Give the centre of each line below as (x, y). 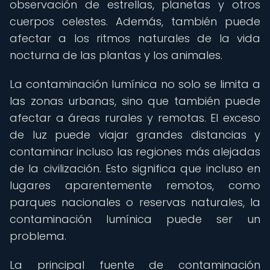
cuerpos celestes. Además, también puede (135, 21)
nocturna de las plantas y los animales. (116, 55)
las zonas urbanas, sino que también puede (135, 101)
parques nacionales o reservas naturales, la (135, 202)
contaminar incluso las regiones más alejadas (135, 152)
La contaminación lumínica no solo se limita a (135, 84)
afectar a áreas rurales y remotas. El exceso (135, 118)
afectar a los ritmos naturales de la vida (135, 38)
